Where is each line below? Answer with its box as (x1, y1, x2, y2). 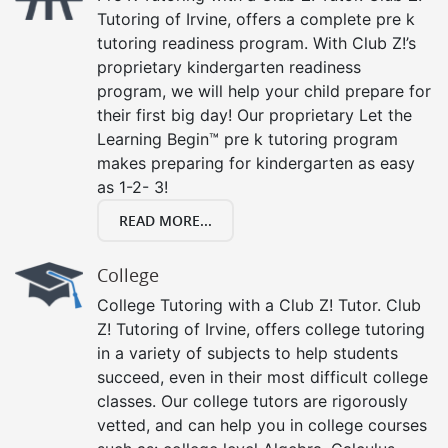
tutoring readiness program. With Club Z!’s (97, 32, 416, 53)
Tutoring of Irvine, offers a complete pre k (97, 8, 415, 29)
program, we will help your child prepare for (97, 80, 431, 101)
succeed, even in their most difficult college (97, 366, 428, 387)
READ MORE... (119, 210, 212, 230)
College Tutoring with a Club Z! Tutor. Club (97, 294, 421, 315)
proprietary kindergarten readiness (97, 56, 361, 77)
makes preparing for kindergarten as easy (97, 152, 415, 173)
